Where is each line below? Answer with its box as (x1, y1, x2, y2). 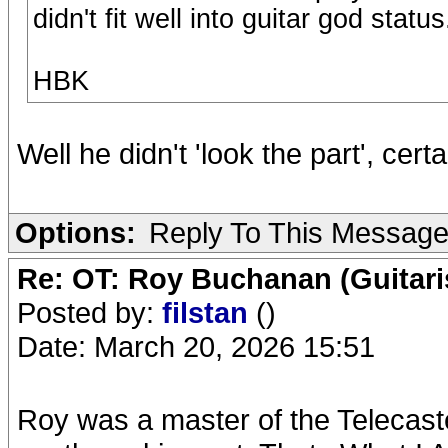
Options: (15, 216, 136, 249)
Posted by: (17, 296, 162, 329)
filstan (162, 296, 256, 329)
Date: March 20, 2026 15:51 (17, 330, 375, 363)
